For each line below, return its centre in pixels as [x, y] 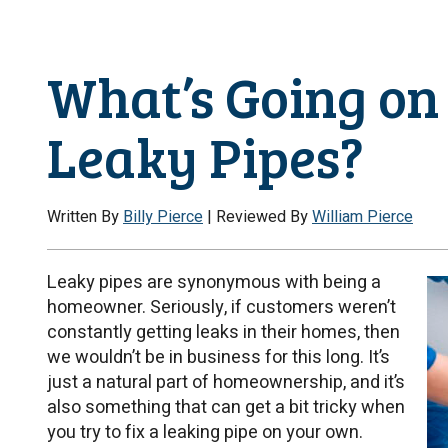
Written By [85, 217]
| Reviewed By [257, 217]
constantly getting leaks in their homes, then [223, 333]
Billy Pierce [163, 217]
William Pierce [362, 217]
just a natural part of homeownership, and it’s [226, 383]
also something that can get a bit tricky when [226, 408]
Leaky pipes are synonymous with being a [214, 283]
